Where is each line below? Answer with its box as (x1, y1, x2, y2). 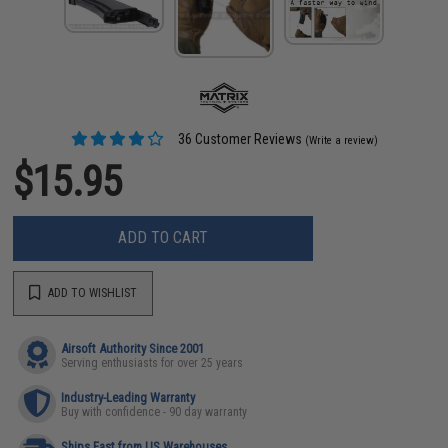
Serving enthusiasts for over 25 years (61, 355, 244, 370)
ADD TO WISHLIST (45, 286, 138, 301)
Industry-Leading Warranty (61, 389, 196, 405)
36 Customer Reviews (174, 130, 302, 147)
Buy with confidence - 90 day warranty (61, 404, 248, 419)
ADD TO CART (118, 228, 209, 248)
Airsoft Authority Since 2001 (61, 340, 205, 356)
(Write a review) (304, 133, 378, 147)
